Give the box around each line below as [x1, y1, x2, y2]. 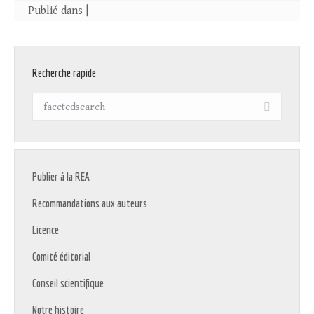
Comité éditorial [32, 250, 90, 264]
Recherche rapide [32, 67, 96, 80]
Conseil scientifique [32, 277, 104, 290]
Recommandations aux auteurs [32, 197, 147, 210]
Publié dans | [28, 4, 88, 18]
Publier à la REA [32, 170, 90, 184]
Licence [32, 224, 59, 237]
